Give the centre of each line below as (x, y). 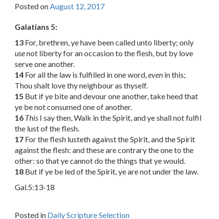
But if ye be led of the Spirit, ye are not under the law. (111, 172)
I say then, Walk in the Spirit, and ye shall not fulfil (120, 118)
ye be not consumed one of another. (73, 107)
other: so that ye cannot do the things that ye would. (100, 161)
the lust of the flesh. (47, 129)
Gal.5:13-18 (35, 187)
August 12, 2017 (77, 6)
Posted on (32, 6)
